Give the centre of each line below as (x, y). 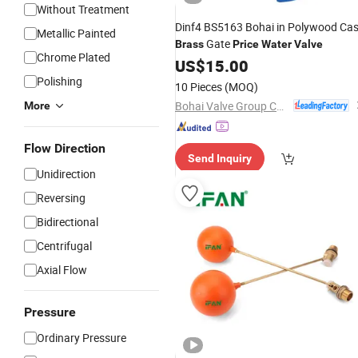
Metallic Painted (76, 33)
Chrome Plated (74, 57)
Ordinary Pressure (82, 338)
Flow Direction (65, 148)
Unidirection (66, 174)
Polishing (60, 81)
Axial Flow (62, 270)
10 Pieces (199, 87)
